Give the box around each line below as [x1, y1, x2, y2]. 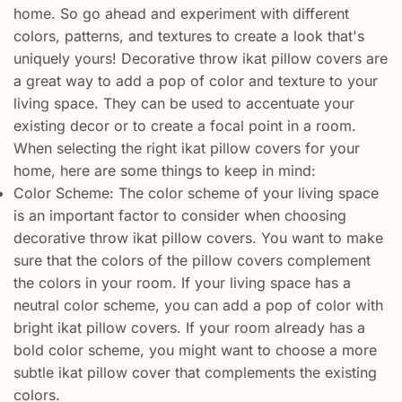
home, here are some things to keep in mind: [13, 161, 316, 179]
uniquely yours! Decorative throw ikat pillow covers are [13, 48, 388, 67]
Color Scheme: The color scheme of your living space [13, 183, 379, 202]
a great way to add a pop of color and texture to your [13, 71, 378, 90]
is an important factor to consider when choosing [13, 205, 346, 224]
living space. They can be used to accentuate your [13, 93, 354, 112]
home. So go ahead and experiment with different [13, 4, 349, 22]
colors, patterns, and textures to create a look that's [13, 26, 364, 45]
